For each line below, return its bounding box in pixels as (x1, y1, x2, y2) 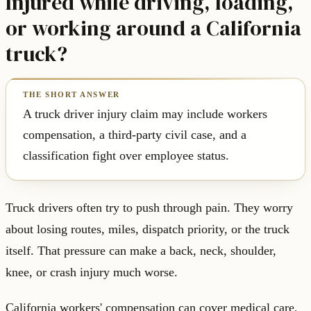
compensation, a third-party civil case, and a (23, 128, 246, 142)
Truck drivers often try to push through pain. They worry (6, 201, 293, 215)
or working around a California (6, 14, 301, 43)
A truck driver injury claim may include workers (23, 107, 267, 121)
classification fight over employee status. (23, 149, 229, 163)
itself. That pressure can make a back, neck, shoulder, (6, 244, 276, 258)
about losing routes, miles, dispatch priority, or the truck (6, 222, 289, 237)
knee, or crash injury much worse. (6, 265, 178, 280)
